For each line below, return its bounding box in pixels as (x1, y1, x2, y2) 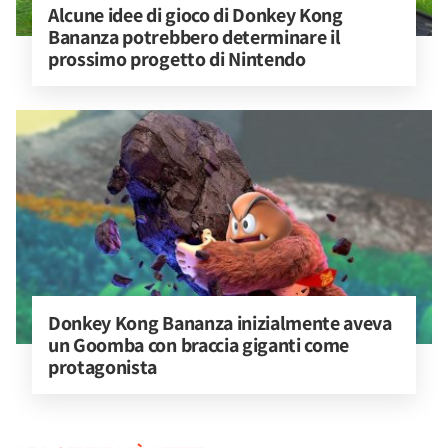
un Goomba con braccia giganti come (48, 332, 353, 358)
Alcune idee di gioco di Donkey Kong (48, 2, 347, 28)
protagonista (48, 354, 158, 380)
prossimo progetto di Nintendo (48, 46, 306, 72)
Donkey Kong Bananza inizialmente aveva (48, 310, 396, 336)
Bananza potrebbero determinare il (48, 24, 345, 50)
